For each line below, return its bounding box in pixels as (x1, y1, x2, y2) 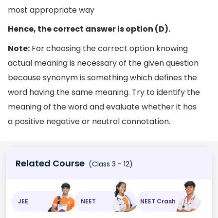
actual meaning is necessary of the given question (8, 57, 199, 69)
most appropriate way (8, 4, 94, 16)
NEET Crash (140, 197, 176, 205)
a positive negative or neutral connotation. (8, 115, 170, 127)
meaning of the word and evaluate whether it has (8, 101, 197, 112)
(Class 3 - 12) (87, 159, 133, 169)
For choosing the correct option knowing (30, 42, 188, 54)
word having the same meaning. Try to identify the (8, 86, 200, 98)
